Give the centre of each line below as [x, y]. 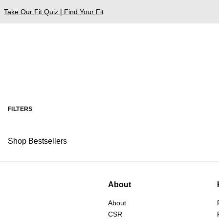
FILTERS [20, 109]
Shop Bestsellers [37, 141]
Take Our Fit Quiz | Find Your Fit [54, 11]
